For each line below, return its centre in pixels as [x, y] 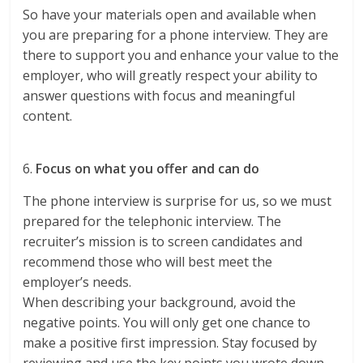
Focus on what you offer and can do [148, 169]
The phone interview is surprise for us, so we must [177, 201]
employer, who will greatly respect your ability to [171, 76]
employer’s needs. [77, 282]
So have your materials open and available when [170, 15]
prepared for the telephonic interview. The [152, 222]
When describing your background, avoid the [160, 303]
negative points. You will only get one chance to [167, 323]
